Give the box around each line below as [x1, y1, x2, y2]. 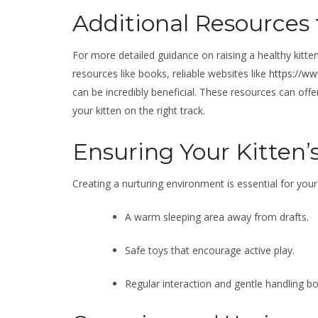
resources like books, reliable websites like [72, 67, 269, 80]
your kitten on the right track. [72, 104, 205, 117]
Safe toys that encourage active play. [125, 243, 295, 257]
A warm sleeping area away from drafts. [125, 210, 309, 224]
